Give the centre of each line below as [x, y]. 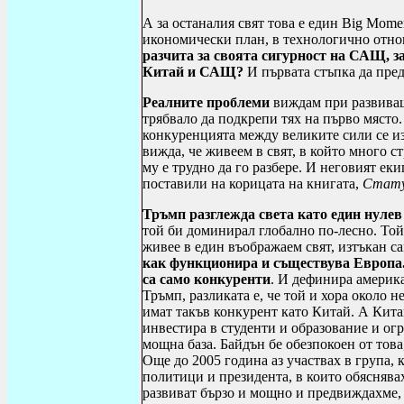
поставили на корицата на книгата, [252, 184]
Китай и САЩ [189, 72]
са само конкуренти [207, 279]
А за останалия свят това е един [242, 23]
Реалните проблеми [206, 102]
